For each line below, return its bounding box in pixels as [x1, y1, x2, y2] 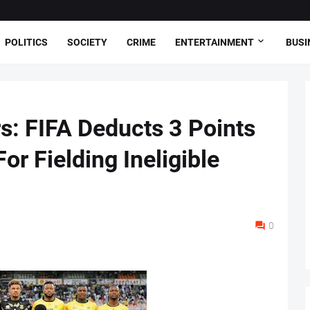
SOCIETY [67, 36, 107, 48]
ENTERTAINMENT [175, 36, 254, 48]
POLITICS [5, 36, 48, 48]
